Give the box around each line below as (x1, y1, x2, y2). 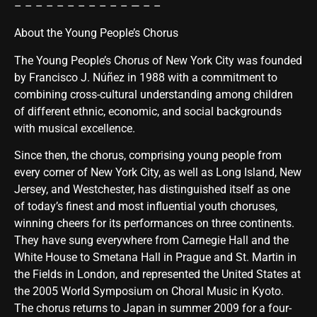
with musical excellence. (14, 121, 135, 135)
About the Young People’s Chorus (14, 26, 178, 40)
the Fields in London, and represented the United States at (14, 267, 301, 282)
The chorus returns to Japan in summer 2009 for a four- (14, 301, 292, 316)
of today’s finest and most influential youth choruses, (14, 200, 277, 214)
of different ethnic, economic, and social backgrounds (14, 104, 282, 118)
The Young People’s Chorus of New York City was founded (14, 53, 302, 67)
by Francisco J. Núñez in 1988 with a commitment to (14, 70, 277, 84)
